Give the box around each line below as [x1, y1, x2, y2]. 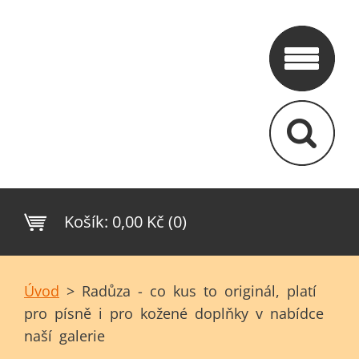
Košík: [64, 211, 108, 232]
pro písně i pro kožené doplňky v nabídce [24, 304, 324, 323]
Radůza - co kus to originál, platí [82, 281, 317, 301]
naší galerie [24, 326, 105, 345]
